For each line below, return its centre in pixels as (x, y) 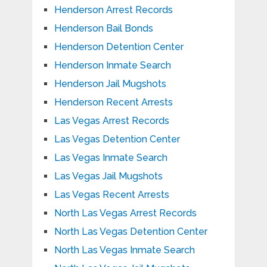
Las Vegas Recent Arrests (111, 194)
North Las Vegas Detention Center (131, 231)
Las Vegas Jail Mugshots (108, 176)
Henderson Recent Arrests (113, 102)
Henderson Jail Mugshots (110, 83)
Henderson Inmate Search (112, 65)
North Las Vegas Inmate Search (124, 250)
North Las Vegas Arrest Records (125, 213)
